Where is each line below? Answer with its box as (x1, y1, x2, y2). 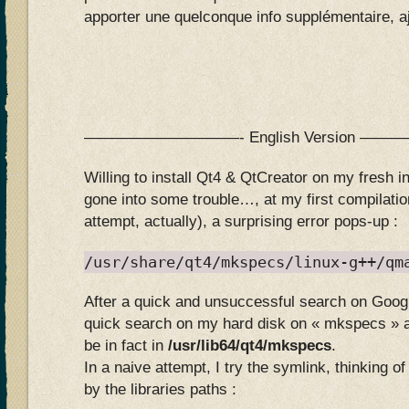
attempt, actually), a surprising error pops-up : (84, 213, 398, 230)
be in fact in (84, 337, 168, 354)
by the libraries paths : (84, 381, 236, 398)
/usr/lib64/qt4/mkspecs (168, 337, 331, 354)
